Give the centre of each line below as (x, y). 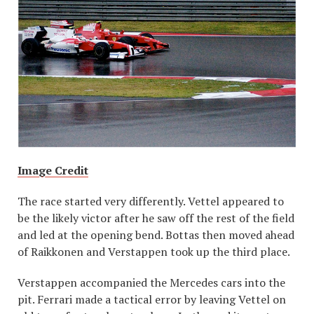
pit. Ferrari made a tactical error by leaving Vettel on (152, 299)
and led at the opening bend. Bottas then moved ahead (156, 234)
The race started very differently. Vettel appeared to (151, 201)
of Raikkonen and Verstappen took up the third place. (154, 251)
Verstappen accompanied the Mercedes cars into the (151, 282)
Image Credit (53, 170)
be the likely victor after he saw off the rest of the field (156, 218)
